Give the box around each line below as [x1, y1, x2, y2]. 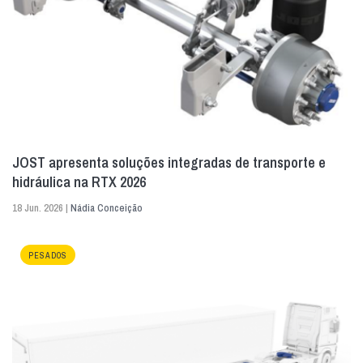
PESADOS [28, 250, 67, 261]
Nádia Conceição [70, 200, 143, 215]
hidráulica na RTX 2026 [12, 171, 146, 192]
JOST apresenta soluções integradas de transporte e [12, 152, 326, 173]
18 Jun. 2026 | [12, 200, 70, 215]
